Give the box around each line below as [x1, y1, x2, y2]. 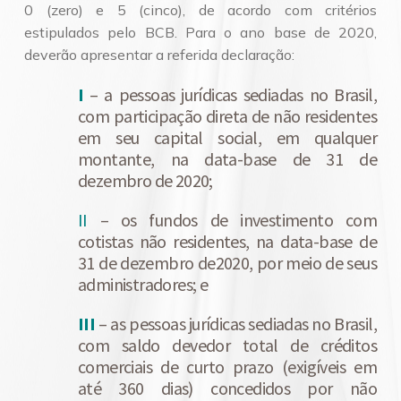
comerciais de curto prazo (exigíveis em [78, 355, 377, 378]
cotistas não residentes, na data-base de [78, 230, 377, 252]
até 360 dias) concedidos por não [78, 377, 377, 399]
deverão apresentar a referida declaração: [24, 46, 294, 64]
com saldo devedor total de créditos [78, 334, 377, 356]
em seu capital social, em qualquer [78, 126, 377, 149]
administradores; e [78, 273, 209, 295]
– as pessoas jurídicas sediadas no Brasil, [95, 312, 377, 335]
